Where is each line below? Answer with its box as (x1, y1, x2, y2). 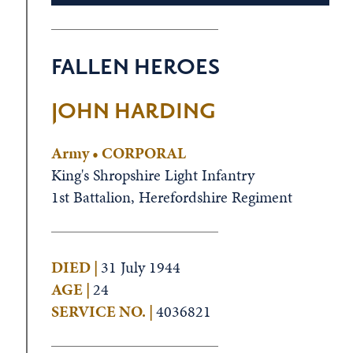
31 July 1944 (100, 256, 180, 278)
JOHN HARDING (50, 97, 216, 126)
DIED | (50, 256, 101, 278)
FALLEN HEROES (50, 53, 220, 82)
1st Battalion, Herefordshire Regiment (50, 186, 292, 208)
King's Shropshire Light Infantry (50, 164, 255, 186)
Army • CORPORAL (50, 142, 186, 164)
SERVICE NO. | (50, 300, 156, 322)
